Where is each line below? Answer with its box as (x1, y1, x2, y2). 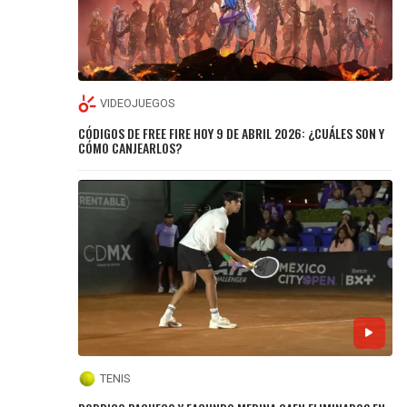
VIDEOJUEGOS (100, 96, 175, 111)
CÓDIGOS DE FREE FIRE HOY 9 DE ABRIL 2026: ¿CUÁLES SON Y (78, 123, 385, 143)
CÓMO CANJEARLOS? (78, 137, 183, 157)
